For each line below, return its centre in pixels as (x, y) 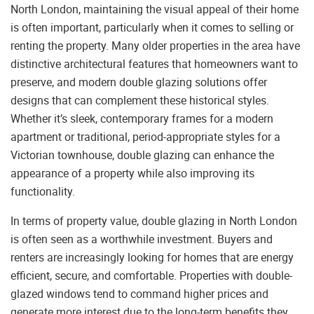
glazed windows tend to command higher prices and (139, 294)
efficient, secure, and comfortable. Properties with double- (151, 276)
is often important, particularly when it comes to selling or (152, 28)
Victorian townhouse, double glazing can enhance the (142, 155)
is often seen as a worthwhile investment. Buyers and (142, 239)
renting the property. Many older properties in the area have (155, 46)
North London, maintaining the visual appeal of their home (155, 9)
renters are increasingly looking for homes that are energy (152, 258)
